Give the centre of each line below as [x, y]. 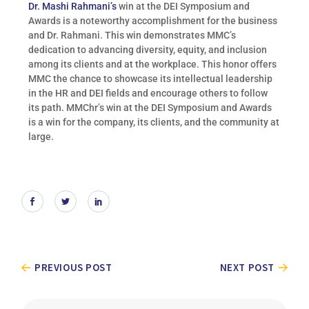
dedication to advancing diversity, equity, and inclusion [148, 50]
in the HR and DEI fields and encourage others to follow [148, 93]
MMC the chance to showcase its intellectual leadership [151, 79]
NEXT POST [247, 267]
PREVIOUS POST [73, 267]
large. [41, 137]
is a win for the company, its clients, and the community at [154, 122]
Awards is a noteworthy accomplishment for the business [153, 21]
